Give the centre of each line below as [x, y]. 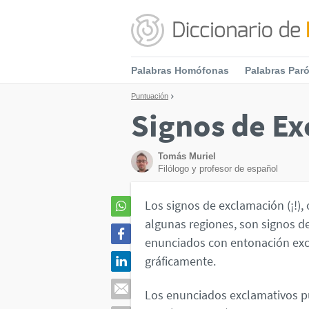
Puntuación [150, 96]
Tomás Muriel [187, 156]
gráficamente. [180, 261]
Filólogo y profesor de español [218, 169]
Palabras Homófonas [180, 70]
